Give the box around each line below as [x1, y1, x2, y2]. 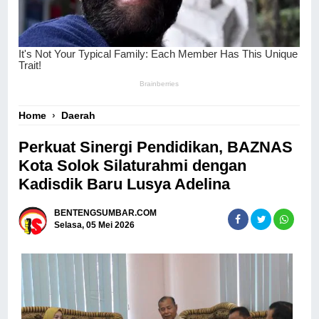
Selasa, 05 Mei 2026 [54, 220, 135, 231]
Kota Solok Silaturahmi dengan [19, 156, 247, 174]
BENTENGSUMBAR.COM [54, 208, 157, 219]
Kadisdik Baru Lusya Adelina [19, 174, 231, 193]
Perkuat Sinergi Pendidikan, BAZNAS [19, 137, 293, 156]
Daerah [61, 109, 96, 121]
